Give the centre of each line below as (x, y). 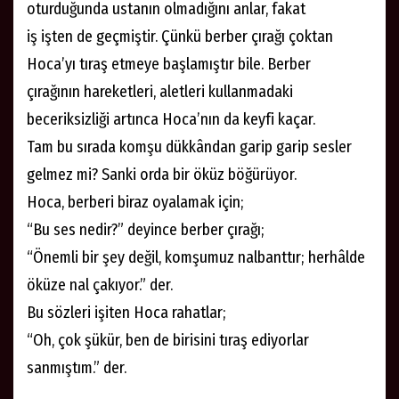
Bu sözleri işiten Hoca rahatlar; (126, 312)
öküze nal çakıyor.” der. (100, 285)
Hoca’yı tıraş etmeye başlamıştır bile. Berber (169, 64)
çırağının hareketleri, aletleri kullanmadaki (160, 91)
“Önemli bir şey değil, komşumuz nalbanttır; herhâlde (196, 257)
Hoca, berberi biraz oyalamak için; (135, 202)
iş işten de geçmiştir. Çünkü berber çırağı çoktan (180, 36)
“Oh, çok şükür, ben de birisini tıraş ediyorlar (168, 340)
